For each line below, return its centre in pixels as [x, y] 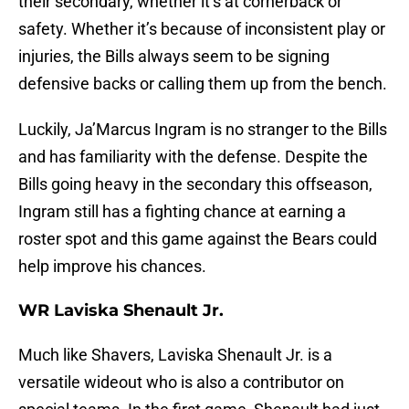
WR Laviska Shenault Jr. [121, 311]
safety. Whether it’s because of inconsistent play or [202, 29]
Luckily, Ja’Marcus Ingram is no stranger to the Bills [203, 130]
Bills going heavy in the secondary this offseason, [195, 184]
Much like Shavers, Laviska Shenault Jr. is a [175, 355]
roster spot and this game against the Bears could [198, 239]
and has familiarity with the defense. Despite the [193, 157]
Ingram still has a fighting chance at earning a [182, 212]
